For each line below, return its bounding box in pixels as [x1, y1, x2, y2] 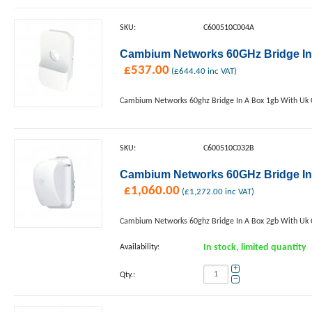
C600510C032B [203, 144, 254, 153]
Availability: [120, 243, 159, 251]
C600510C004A [203, 24, 254, 32]
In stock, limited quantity [203, 243, 306, 252]
